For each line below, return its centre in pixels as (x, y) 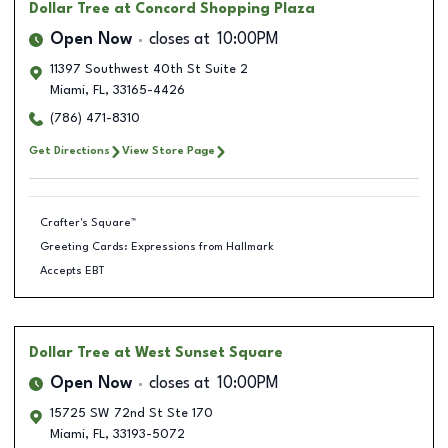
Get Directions (69, 151)
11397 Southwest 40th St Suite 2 (149, 69)
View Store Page (168, 151)
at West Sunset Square (198, 353)
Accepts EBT (72, 270)
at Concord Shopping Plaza (214, 9)
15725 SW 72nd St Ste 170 (131, 413)
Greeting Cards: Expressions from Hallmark (156, 246)
